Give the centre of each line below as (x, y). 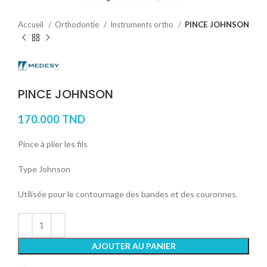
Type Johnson (44, 169)
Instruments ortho (143, 24)
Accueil (32, 24)
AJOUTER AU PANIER (133, 246)
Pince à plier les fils (53, 144)
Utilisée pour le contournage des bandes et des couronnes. (128, 194)
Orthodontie (78, 24)
